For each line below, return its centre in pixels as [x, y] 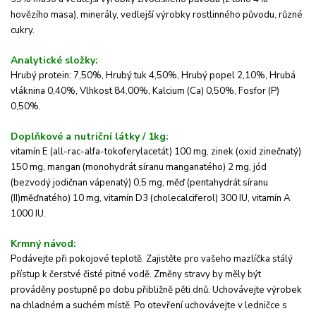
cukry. [23, 31]
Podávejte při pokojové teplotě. [78, 259]
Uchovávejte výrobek [257, 290]
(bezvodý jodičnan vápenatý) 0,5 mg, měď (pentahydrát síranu [139, 183]
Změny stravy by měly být [207, 275]
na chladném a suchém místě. [72, 306]
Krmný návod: [43, 244]
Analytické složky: [54, 61]
